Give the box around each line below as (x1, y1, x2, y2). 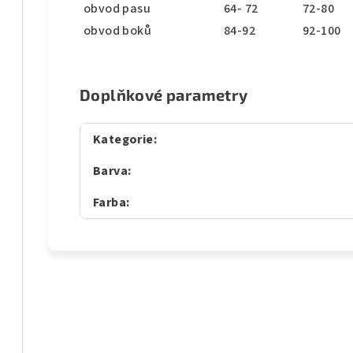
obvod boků (84, 22, 151, 40)
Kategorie (93, 131, 154, 149)
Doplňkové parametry (80, 85, 248, 105)
